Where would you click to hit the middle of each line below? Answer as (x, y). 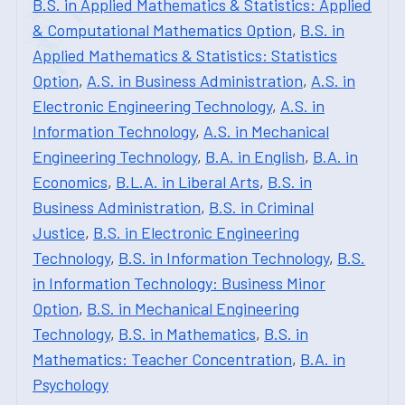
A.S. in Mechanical (266, 131)
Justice (59, 232)
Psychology (71, 384)
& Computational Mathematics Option (162, 30)
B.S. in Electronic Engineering (196, 232)
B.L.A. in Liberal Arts (188, 182)
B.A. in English (255, 156)
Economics (70, 182)
